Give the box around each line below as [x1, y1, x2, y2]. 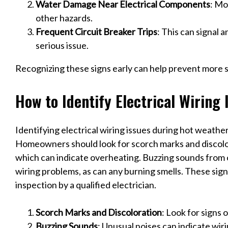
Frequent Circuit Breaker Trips [36, 26, 157, 38]
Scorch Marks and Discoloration [36, 207, 162, 218]
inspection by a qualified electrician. [15, 179, 156, 191]
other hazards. [36, 12, 93, 24]
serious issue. [36, 40, 89, 51]
